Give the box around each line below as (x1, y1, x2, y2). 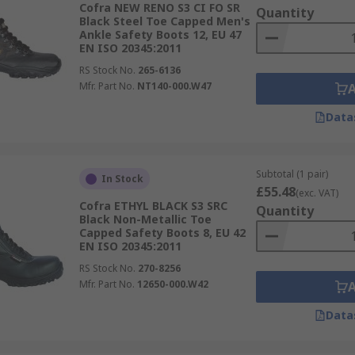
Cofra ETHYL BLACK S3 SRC (78, 198, 227, 213)
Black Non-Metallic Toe (78, 212, 212, 227)
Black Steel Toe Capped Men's (78, 13, 250, 29)
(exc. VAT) (295, 186, 338, 200)
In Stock (101, 172, 143, 185)
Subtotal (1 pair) (255, 167, 328, 181)
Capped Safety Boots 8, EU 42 (78, 225, 246, 240)
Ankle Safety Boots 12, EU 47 (78, 27, 242, 42)
